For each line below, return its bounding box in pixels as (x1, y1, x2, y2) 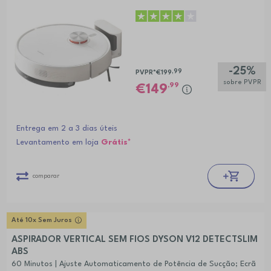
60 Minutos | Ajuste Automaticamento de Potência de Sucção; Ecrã (11, 260, 256, 269)
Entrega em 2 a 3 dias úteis (16, 125, 117, 133)
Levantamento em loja (16, 139, 101, 147)
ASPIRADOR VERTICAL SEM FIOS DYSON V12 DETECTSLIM (11, 235, 258, 245)
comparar (32, 172, 59, 179)
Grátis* (100, 139, 131, 147)
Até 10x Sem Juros (11, 217, 72, 224)
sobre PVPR (223, 79, 261, 87)
